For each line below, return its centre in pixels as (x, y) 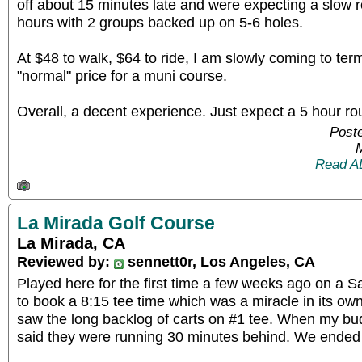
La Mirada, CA (71, 243)
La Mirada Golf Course (116, 223)
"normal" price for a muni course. (122, 76)
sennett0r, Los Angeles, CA (219, 261)
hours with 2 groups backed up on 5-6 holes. (160, 22)
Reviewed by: (65, 261)
